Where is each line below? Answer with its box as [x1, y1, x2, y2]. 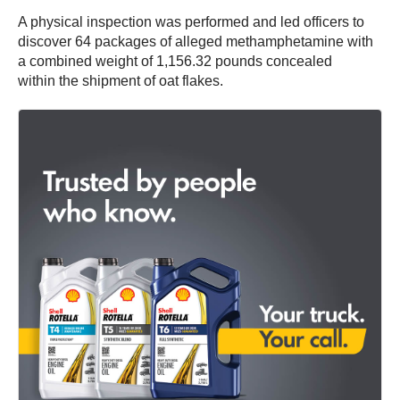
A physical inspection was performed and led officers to [18, 14, 364, 30]
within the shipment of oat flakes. [18, 73, 223, 89]
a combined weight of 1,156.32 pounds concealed [18, 54, 332, 70]
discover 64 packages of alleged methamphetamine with [18, 34, 373, 50]
